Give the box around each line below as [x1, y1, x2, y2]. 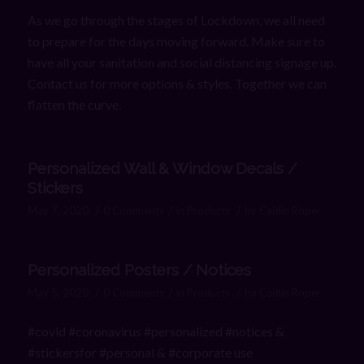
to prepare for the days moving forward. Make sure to [27, 32, 325, 49]
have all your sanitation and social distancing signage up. [27, 54, 336, 70]
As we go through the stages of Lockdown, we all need [27, 11, 325, 28]
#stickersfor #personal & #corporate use [27, 344, 255, 360]
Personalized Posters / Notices [27, 261, 251, 279]
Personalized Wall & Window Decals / [27, 159, 297, 178]
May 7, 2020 [27, 204, 89, 218]
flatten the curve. [27, 96, 121, 112]
